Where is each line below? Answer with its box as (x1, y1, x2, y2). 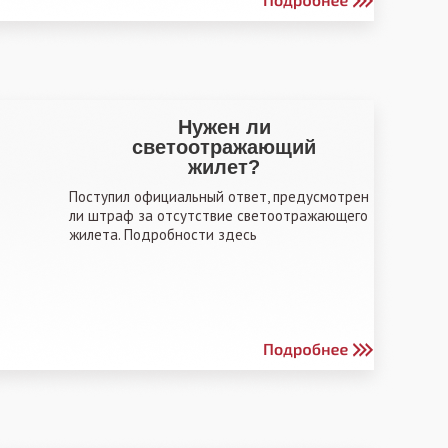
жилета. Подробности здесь (69, 225, 257, 244)
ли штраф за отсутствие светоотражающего (69, 206, 368, 225)
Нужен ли (177, 116, 271, 138)
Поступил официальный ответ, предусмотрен (69, 187, 369, 206)
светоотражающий (132, 136, 316, 158)
